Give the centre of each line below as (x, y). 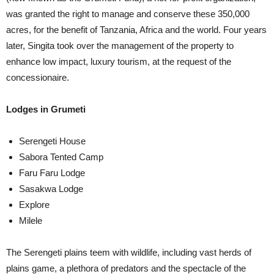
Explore (34, 205)
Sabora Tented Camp (61, 157)
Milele (31, 220)
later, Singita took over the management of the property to (120, 46)
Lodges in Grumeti (46, 109)
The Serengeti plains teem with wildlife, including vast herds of (129, 252)
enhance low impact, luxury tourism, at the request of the (119, 61)
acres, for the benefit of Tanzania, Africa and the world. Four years (136, 30)
